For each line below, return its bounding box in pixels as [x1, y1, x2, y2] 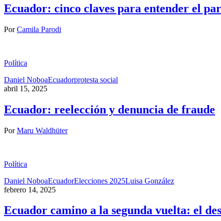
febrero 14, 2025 [4, 185, 56, 194]
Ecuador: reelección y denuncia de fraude [4, 103, 215, 116]
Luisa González [125, 176, 174, 185]
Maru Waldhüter [17, 126, 68, 135]
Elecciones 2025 [74, 176, 125, 185]
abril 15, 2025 [4, 84, 47, 93]
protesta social [74, 75, 118, 84]
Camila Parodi [17, 25, 61, 34]
